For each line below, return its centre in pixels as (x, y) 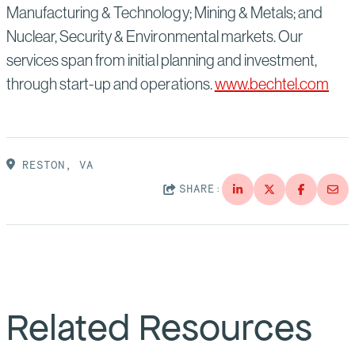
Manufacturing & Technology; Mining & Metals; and (164, 12)
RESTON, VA (54, 164)
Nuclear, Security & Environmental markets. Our (155, 36)
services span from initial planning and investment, (162, 59)
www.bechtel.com (271, 83)
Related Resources (160, 328)
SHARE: (200, 189)
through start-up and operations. (111, 83)
